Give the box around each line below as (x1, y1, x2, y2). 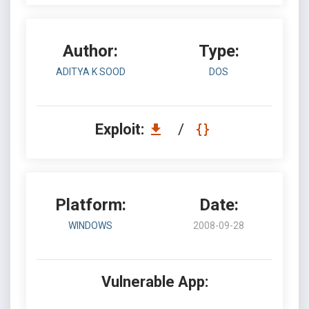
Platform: (54, 195, 126, 215)
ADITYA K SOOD (55, 66, 126, 77)
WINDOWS (68, 220, 112, 231)
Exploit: (94, 121, 148, 138)
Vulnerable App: (101, 273, 208, 290)
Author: (63, 41, 118, 61)
